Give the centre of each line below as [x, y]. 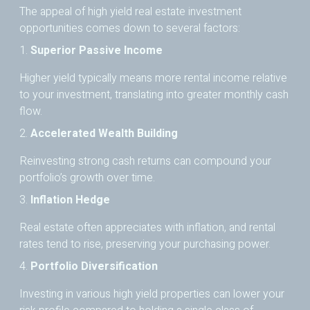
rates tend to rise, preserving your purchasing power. [145, 245]
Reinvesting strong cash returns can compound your [145, 162]
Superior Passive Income [97, 51]
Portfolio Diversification [94, 267]
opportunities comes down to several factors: [130, 29]
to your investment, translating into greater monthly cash [154, 95]
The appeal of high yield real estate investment [130, 12]
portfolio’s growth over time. [87, 178]
